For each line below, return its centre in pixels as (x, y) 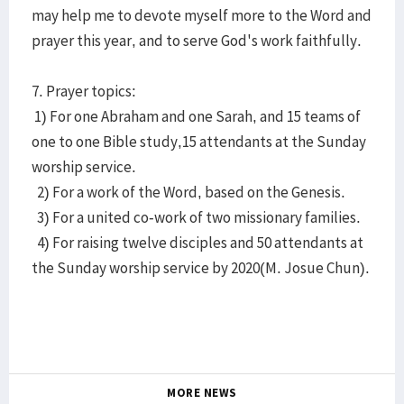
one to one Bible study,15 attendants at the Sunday (199, 142)
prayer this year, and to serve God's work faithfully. (197, 41)
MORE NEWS (202, 393)
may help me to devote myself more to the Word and (202, 15)
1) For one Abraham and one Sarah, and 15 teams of (196, 116)
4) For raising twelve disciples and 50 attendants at (197, 243)
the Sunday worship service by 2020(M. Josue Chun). (202, 268)
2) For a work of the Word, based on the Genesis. (188, 192)
